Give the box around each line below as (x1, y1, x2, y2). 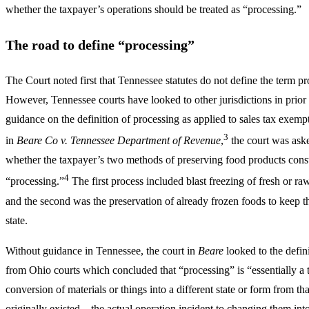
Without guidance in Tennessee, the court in (6, 244, 198, 257)
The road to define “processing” (6, 37, 195, 52)
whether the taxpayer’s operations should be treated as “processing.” (6, 3, 301, 15)
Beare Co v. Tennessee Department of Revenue (17, 134, 221, 147)
